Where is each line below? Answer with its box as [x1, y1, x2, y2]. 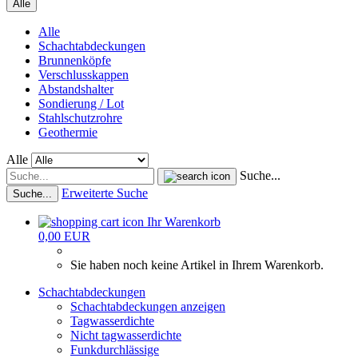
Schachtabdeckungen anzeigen [70, 300, 225, 313]
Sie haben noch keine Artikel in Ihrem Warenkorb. [70, 258, 324, 272]
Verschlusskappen [38, 68, 129, 82]
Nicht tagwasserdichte [70, 328, 181, 342]
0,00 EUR [38, 229, 90, 243]
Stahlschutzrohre [38, 111, 122, 125]
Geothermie [38, 125, 97, 139]
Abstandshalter [38, 82, 113, 96]
